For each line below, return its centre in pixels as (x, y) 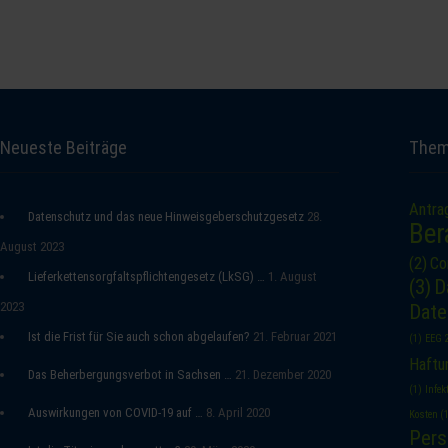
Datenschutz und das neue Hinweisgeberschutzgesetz (166, 216)
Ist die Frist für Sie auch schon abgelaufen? (139, 336)
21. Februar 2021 (295, 336)
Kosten (424, 414)
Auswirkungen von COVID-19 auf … (115, 412)
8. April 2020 (238, 412)
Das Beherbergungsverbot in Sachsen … (130, 374)
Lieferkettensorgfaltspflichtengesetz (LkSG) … (146, 276)
